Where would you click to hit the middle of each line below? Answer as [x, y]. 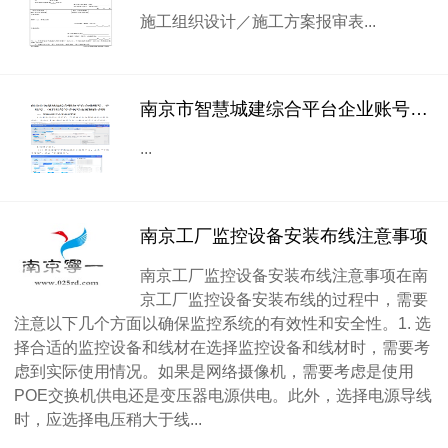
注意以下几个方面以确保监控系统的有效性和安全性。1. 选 [222, 323]
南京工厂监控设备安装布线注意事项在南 [284, 275]
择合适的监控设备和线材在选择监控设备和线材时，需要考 [222, 347]
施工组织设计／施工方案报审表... [258, 21]
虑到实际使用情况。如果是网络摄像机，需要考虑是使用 [214, 371]
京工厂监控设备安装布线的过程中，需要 [284, 299]
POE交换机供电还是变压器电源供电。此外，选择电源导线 [223, 395]
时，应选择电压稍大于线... [108, 419]
